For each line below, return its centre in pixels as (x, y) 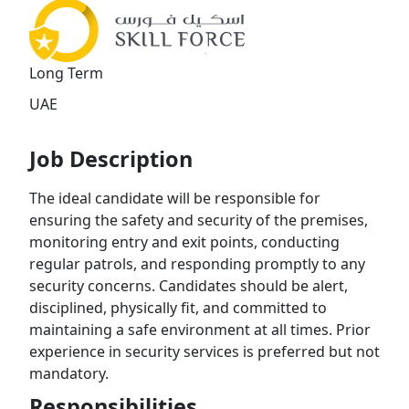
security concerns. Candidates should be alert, (189, 286)
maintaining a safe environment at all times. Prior (200, 330)
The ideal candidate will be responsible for (175, 199)
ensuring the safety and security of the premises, (199, 220)
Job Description (111, 159)
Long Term (66, 73)
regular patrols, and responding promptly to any (197, 264)
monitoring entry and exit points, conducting (184, 242)
